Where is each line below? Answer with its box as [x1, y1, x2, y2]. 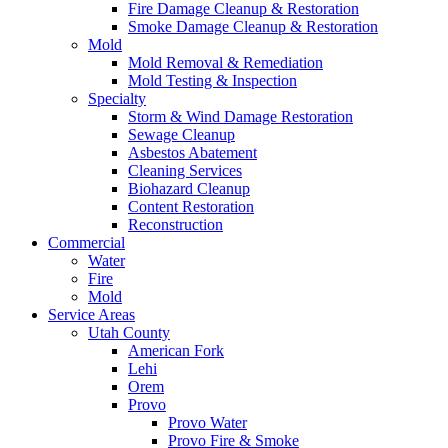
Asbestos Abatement [128, 144, 257, 162]
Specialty [88, 90, 146, 108]
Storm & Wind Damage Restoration [128, 108, 353, 126]
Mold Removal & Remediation [128, 54, 323, 72]
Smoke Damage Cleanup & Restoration [128, 18, 378, 36]
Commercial [48, 234, 125, 252]
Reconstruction [128, 216, 223, 234]
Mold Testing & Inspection [128, 72, 297, 90]
